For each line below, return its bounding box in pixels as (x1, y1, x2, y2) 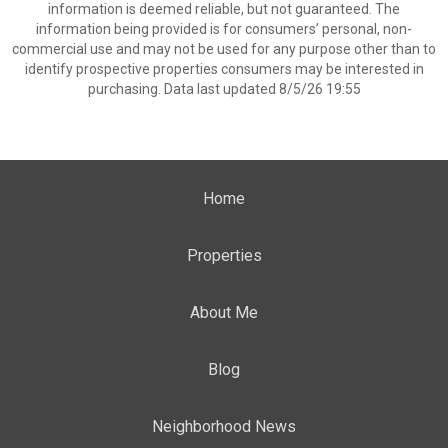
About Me (190, 303, 258, 322)
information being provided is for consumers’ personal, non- (36, 21, 412, 37)
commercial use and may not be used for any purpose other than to (12, 41, 436, 57)
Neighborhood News (152, 417, 296, 436)
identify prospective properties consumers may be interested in (24, 61, 424, 77)
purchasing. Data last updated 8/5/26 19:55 (87, 81, 361, 97)
